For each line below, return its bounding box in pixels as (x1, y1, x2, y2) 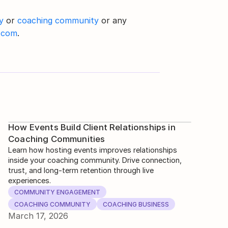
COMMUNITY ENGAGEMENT (14, 188, 100, 196)
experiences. (8, 176, 51, 185)
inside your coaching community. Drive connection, (8, 156, 182, 165)
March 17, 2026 (8, 211, 68, 221)
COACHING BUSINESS (103, 200, 169, 208)
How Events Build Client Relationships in (8, 122, 176, 133)
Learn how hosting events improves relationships (8, 146, 177, 155)
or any (99, 15, 127, 26)
